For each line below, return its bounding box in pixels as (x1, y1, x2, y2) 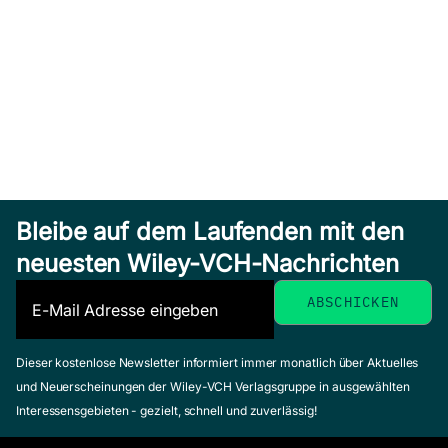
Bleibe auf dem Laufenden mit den (16, 217, 404, 247)
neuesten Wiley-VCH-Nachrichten (16, 249, 399, 279)
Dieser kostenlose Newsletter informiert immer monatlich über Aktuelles (16, 355, 419, 371)
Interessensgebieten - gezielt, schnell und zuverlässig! (16, 403, 317, 419)
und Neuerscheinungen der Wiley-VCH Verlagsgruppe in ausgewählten (16, 379, 410, 395)
